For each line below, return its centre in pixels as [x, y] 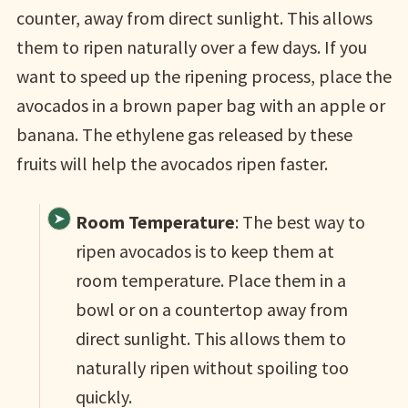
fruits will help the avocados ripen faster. [172, 163]
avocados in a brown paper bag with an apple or [200, 105]
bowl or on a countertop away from [211, 309]
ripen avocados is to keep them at [204, 251]
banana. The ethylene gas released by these [184, 134]
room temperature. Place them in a [210, 280]
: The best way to [300, 222]
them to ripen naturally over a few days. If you [191, 47]
